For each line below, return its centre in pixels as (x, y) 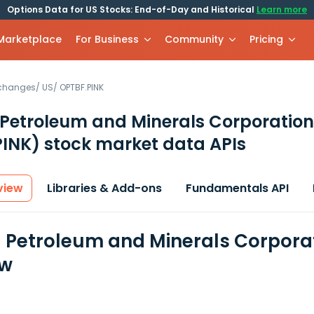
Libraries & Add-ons (104, 188)
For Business (108, 39)
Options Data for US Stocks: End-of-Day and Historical (132, 9)
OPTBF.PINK (82, 87)
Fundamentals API (237, 188)
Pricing (267, 39)
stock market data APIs (143, 144)
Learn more (282, 9)
